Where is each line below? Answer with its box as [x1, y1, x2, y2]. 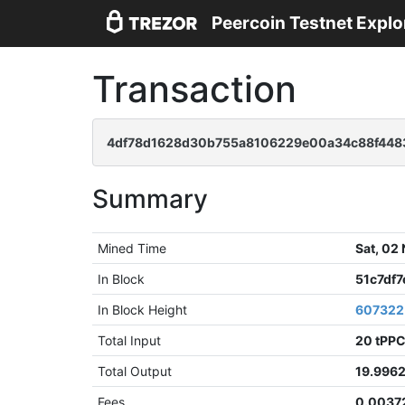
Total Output [98, 363, 173, 379]
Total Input [98, 333, 162, 348]
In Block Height [98, 302, 188, 317]
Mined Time [98, 240, 167, 256]
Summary [92, 184, 208, 214]
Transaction [92, 67, 297, 111]
